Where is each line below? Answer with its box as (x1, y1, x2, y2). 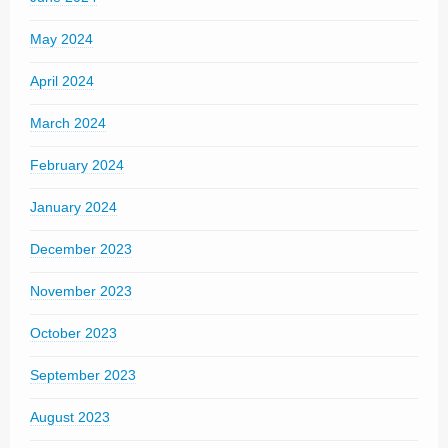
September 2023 (30, 367, 136, 383)
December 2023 (30, 241, 132, 257)
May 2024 (30, 31, 93, 47)
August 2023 (30, 409, 110, 425)
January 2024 (30, 199, 117, 215)
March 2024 (30, 115, 106, 131)
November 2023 (30, 283, 132, 299)
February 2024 (30, 157, 124, 173)
